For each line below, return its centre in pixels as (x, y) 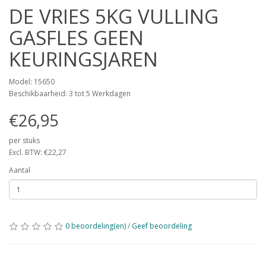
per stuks (24, 140)
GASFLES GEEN (76, 38)
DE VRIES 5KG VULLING (114, 16)
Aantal (20, 170)
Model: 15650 (32, 82)
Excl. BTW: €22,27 (38, 152)
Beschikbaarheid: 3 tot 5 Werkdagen (70, 94)
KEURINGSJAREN (83, 59)
